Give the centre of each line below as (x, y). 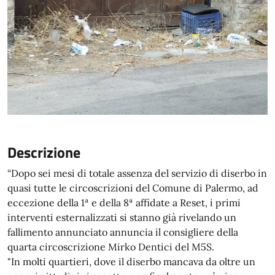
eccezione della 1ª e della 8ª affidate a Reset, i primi (124, 203)
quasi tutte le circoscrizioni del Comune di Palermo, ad (133, 188)
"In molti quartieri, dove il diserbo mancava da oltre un (131, 261)
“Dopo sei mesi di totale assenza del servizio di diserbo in (137, 173)
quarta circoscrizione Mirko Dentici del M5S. (111, 247)
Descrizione (44, 152)
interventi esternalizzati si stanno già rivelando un (122, 217)
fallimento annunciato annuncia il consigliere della (123, 232)
